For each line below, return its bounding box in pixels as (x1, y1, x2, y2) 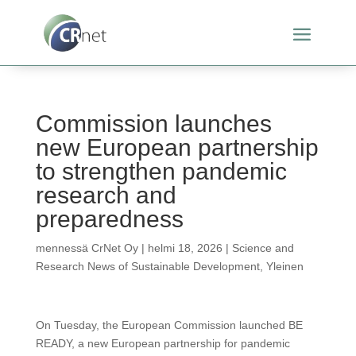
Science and (231, 242, 294, 255)
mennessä (35, 242, 91, 255)
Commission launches (35, 110, 272, 137)
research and (35, 182, 176, 209)
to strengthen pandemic (35, 158, 287, 185)
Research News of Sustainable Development (35, 260, 260, 273)
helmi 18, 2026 (147, 242, 222, 255)
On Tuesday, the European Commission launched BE (35, 319, 303, 332)
